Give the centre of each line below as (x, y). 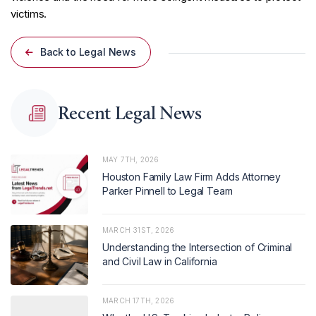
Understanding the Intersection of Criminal (197, 247)
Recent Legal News (129, 113)
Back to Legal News (87, 52)
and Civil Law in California (160, 261)
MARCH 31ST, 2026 (139, 230)
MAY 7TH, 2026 (131, 159)
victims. (29, 14)
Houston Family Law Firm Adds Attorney (192, 177)
